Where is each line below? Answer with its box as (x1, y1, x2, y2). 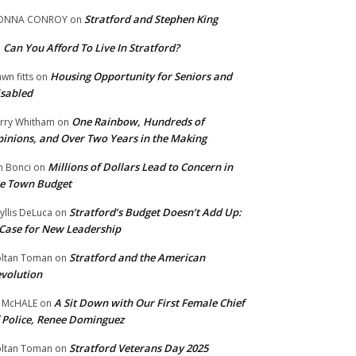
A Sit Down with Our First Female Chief (54, 295, 245, 310)
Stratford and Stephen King (84, 11, 218, 26)
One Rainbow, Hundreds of (72, 114, 204, 129)
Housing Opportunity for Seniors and (50, 68, 232, 83)
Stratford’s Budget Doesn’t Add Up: (69, 204, 242, 219)
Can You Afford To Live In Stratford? (3, 40, 180, 55)
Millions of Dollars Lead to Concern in (48, 159, 233, 174)
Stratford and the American (69, 250, 205, 265)
